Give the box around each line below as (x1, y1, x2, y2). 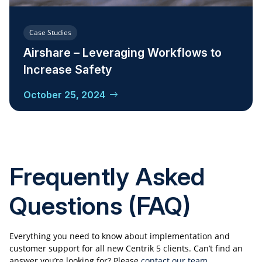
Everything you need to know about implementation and (9, 230, 230, 242)
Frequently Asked (9, 161, 205, 191)
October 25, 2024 (23, 89, 105, 101)
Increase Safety (23, 63, 112, 77)
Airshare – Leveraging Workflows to (23, 46, 222, 60)
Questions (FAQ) (9, 190, 191, 220)
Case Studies (29, 27, 71, 38)
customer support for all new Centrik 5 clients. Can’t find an (9, 242, 243, 254)
